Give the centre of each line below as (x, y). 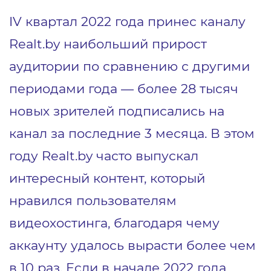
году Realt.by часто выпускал (104, 155)
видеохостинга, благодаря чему (114, 222)
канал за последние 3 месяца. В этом (132, 133)
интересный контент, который (107, 178)
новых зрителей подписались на (117, 110)
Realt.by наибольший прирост (108, 43)
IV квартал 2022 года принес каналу (127, 21)
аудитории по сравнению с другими (129, 66)
